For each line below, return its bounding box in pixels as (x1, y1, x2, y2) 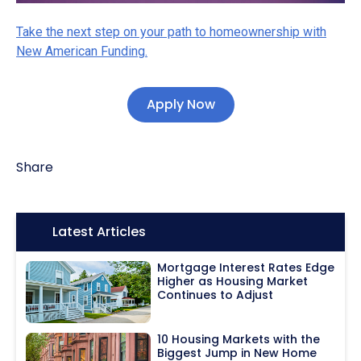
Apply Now (146, 94, 215, 114)
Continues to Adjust (157, 286, 274, 303)
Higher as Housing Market (157, 272, 309, 289)
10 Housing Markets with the (157, 331, 321, 348)
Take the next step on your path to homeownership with (16, 23, 326, 39)
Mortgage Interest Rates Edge (157, 259, 335, 276)
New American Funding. (16, 43, 147, 59)
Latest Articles (52, 222, 146, 241)
